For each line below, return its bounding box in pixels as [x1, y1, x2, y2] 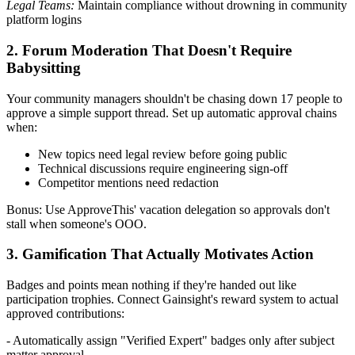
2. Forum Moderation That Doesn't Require [6, 41, 292, 59]
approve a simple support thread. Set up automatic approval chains [6, 105, 337, 120]
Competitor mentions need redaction [38, 175, 219, 189]
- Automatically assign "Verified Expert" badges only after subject [6, 334, 334, 347]
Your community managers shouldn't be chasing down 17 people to [6, 91, 342, 105]
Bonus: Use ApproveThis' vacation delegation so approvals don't [6, 202, 330, 216]
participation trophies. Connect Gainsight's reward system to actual [6, 292, 338, 306]
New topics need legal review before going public [38, 147, 287, 161]
